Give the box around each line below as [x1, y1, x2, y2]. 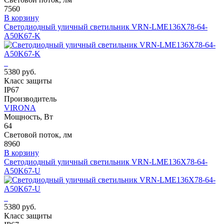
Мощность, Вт [4, 112, 53, 121]
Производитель [4, 94, 56, 103]
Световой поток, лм [4, 130, 72, 139]
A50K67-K [4, 31, 40, 40]
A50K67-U [4, 166, 40, 175]
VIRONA [4, 103, 36, 112]
